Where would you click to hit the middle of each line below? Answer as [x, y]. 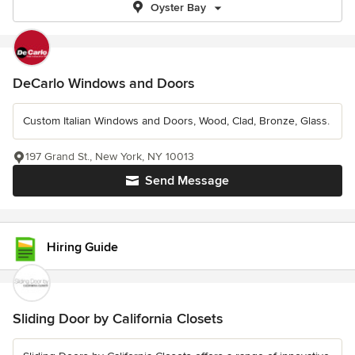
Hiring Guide [82, 247]
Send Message [187, 181]
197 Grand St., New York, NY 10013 [110, 157]
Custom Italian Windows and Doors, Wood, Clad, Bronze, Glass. [176, 121]
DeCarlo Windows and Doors [103, 83]
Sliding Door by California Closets [118, 319]
